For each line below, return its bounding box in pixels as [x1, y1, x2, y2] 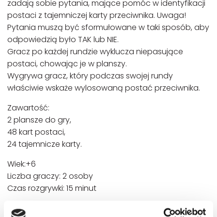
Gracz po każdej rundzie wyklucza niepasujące [7, 46, 183, 57]
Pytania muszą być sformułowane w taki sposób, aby [7, 22, 209, 33]
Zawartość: [7, 102, 49, 113]
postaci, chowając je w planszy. [7, 58, 127, 69]
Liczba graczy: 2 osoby [7, 170, 93, 182]
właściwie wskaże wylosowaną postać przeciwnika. [7, 82, 200, 93]
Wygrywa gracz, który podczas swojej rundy [7, 70, 173, 81]
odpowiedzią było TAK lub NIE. [7, 34, 119, 45]
